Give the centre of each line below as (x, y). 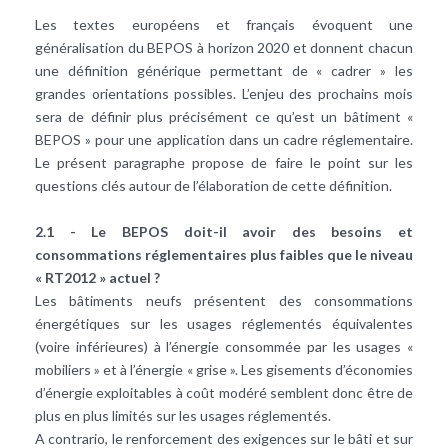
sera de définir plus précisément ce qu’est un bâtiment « (224, 116)
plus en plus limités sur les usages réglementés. (183, 415)
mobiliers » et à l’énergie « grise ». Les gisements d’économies (224, 369)
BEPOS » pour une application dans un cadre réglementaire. (224, 139)
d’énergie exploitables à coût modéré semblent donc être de (224, 392)
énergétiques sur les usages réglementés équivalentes (224, 323)
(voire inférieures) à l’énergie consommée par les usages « (224, 346)
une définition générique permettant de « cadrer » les (224, 70)
